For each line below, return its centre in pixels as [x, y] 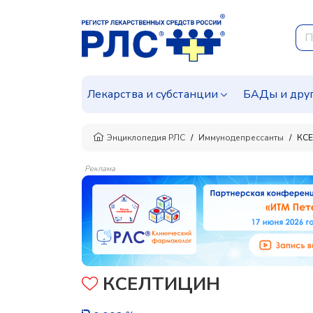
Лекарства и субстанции [153, 94]
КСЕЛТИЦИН [159, 284]
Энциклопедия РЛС [146, 138]
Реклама [100, 169]
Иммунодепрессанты [241, 138]
